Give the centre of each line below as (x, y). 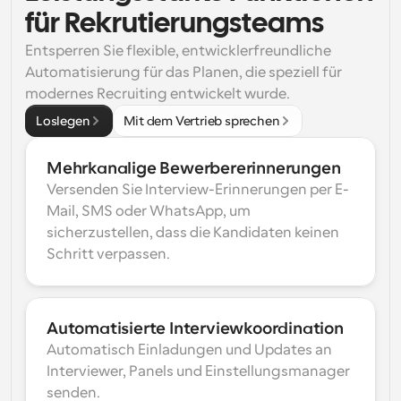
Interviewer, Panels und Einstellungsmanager (198, 371)
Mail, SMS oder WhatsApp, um (149, 211)
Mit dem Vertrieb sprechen (202, 121)
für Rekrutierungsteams (175, 25)
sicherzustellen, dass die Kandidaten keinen (193, 233)
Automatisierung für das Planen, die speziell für (183, 73)
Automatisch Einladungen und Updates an (189, 350)
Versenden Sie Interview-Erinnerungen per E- (198, 190)
